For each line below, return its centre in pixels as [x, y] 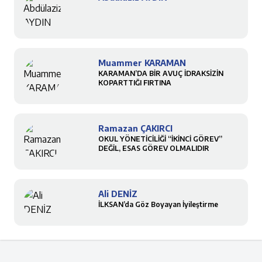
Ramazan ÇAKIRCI [135, 128]
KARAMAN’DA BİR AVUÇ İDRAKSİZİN [161, 73]
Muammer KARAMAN [142, 63]
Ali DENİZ [118, 194]
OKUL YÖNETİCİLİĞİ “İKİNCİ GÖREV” [160, 139]
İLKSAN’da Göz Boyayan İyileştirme [158, 204]
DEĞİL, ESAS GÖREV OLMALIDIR [154, 148]
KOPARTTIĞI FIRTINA [135, 83]
